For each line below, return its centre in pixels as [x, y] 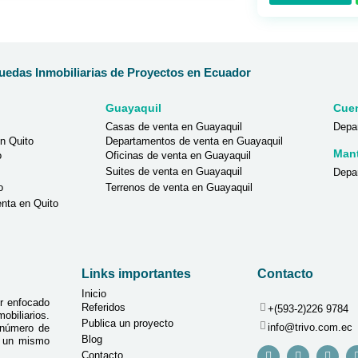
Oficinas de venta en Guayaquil [178, 155]
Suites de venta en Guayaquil [174, 171]
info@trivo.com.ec [310, 327]
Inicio [94, 293]
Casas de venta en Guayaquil [174, 126]
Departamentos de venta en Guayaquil [194, 141]
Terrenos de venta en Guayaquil [179, 187]
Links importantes [137, 273]
